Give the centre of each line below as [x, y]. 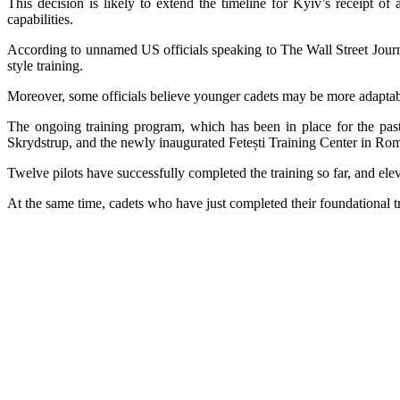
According [39, 50]
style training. [49, 66]
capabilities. [40, 20]
